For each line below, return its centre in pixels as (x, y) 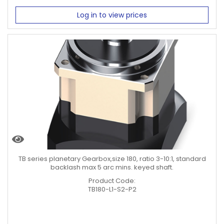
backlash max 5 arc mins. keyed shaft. (112, 167)
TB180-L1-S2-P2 (112, 189)
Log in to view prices (112, 15)
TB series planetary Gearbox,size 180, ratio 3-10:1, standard (112, 158)
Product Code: (112, 180)
